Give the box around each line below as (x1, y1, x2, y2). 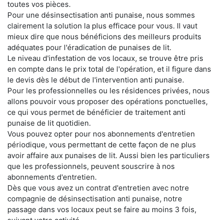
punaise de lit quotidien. (7, 118, 91, 128)
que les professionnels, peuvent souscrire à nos (7, 162, 175, 171)
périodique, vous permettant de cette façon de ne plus (7, 140, 196, 149)
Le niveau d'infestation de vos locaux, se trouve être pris (7, 54, 203, 63)
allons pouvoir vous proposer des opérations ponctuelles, (7, 97, 208, 106)
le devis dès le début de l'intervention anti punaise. (7, 75, 184, 84)
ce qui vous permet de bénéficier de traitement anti (7, 108, 186, 117)
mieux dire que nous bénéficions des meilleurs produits (7, 32, 201, 41)
